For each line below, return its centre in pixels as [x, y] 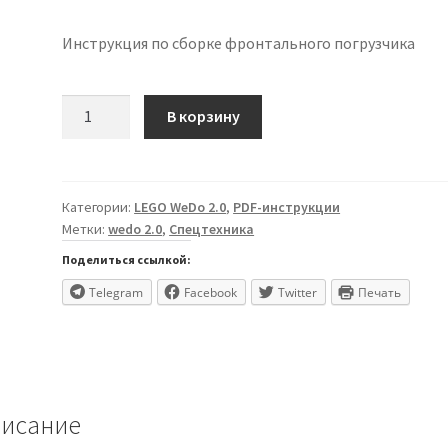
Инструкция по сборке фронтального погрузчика [239, 42]
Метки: [85, 229]
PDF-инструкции [287, 207]
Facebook [211, 293]
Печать [380, 293]
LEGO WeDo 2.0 [180, 207]
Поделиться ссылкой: [127, 260]
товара [87, 130]
